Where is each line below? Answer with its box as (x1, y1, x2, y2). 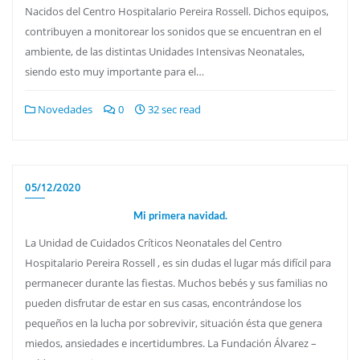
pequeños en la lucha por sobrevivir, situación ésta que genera (25, 315, 322, 330)
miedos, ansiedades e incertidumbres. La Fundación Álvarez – (25, 335, 317, 350)
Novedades (35, 101, 92, 117)
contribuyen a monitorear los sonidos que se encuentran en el (25, 23, 321, 39)
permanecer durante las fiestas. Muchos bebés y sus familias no (25, 275, 328, 290)
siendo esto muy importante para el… (25, 63, 204, 79)
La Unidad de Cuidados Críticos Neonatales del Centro (25, 235, 282, 250)
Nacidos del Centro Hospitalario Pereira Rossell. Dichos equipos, (25, 3, 329, 18)
